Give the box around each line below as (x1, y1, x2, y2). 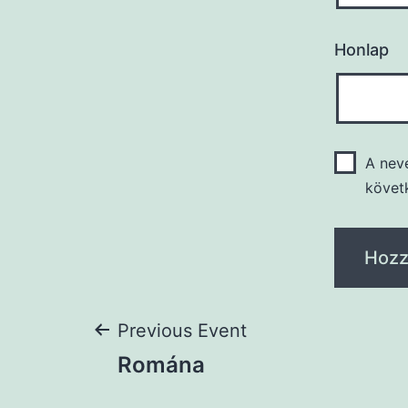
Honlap (334, 39, 389, 59)
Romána (117, 351, 205, 378)
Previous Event (117, 319, 247, 342)
